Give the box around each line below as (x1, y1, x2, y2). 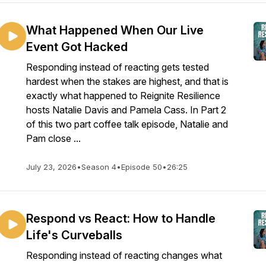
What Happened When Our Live (26, 23, 204, 37)
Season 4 (81, 162, 116, 172)
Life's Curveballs (26, 228, 122, 242)
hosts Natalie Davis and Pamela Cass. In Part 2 (26, 104, 226, 116)
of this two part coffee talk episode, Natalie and (26, 118, 228, 130)
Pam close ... (26, 132, 81, 144)
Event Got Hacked (26, 40, 128, 54)
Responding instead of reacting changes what (26, 249, 222, 261)
